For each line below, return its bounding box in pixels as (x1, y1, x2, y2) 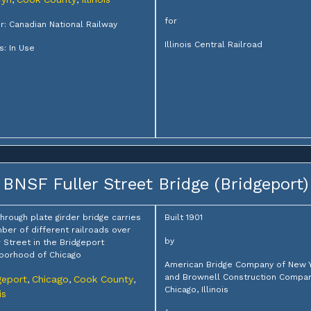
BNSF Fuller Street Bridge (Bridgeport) (3, 174, 308, 194)
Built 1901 (165, 212, 203, 222)
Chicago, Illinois (165, 285, 228, 294)
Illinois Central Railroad (165, 40, 262, 49)
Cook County (73, 274, 133, 285)
